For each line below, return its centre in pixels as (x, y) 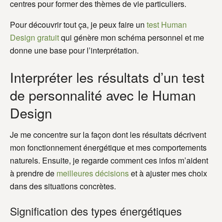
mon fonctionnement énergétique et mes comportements (108, 148)
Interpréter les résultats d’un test (107, 77)
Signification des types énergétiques (96, 211)
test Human (167, 25)
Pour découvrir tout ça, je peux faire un (78, 25)
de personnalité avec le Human (103, 95)
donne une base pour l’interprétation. (74, 51)
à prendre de (33, 173)
